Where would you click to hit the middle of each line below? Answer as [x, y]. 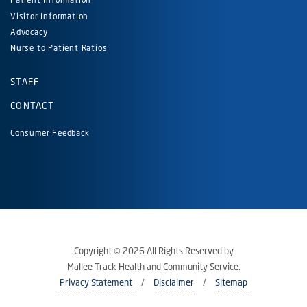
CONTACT [32, 105]
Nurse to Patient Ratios [59, 48]
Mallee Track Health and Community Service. [153, 266]
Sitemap [231, 282]
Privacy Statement [96, 282]
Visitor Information [50, 16]
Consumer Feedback [50, 132]
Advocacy [29, 32]
